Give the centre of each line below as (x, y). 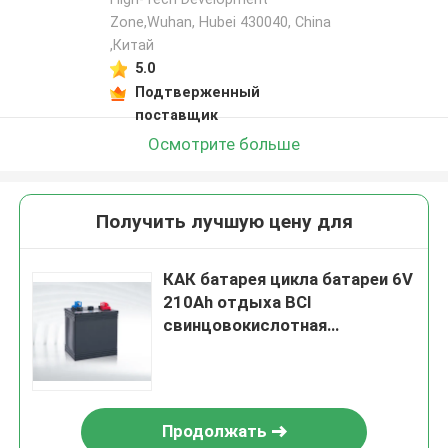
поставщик (176, 114)
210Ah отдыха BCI (238, 302)
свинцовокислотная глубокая (284, 348)
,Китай (131, 45)
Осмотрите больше (224, 143)
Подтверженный (197, 91)
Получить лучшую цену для (224, 222)
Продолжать (214, 431)
